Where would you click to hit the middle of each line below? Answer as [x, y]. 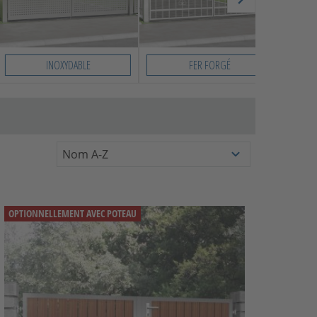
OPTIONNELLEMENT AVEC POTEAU [73, 213]
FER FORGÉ [209, 65]
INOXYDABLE [68, 65]
